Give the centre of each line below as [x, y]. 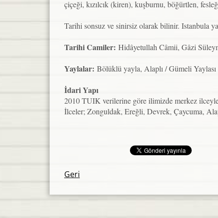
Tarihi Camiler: [90, 47]
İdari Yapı [81, 90]
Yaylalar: [81, 68]
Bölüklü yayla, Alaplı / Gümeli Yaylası [156, 68]
